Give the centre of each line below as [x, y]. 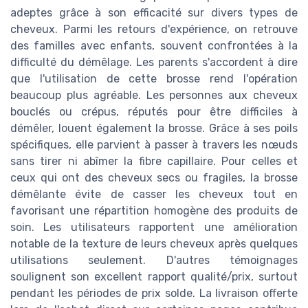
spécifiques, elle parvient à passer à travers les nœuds [154, 145]
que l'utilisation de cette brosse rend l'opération [154, 79]
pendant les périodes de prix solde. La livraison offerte [154, 294]
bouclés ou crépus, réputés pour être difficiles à [154, 112]
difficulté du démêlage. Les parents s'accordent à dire [154, 63]
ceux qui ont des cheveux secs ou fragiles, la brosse [154, 178]
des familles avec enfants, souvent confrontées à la [154, 46]
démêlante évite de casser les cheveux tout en [154, 195]
